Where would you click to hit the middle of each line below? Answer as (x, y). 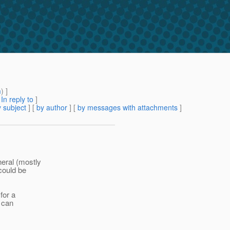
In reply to (17, 99)
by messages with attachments (128, 108)
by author (52, 108)
